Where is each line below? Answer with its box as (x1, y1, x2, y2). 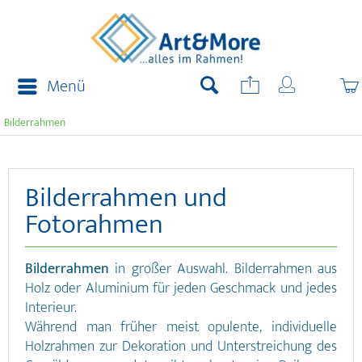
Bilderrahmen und (25, 175, 227, 221)
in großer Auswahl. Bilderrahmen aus (109, 257, 337, 281)
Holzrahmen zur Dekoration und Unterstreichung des (25, 335, 337, 359)
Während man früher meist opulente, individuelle (25, 315, 337, 339)
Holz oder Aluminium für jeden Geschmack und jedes (25, 276, 337, 301)
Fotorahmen (25, 202, 163, 247)
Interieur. (25, 296, 77, 320)
